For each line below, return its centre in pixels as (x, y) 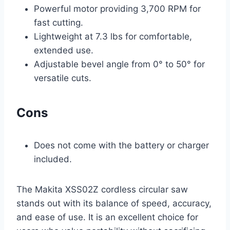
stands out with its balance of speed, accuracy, (114, 204)
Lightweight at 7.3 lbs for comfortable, (113, 37)
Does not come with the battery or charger (121, 146)
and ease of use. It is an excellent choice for (107, 217)
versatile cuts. (63, 78)
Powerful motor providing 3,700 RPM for (117, 9)
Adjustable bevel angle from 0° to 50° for (119, 64)
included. (53, 159)
